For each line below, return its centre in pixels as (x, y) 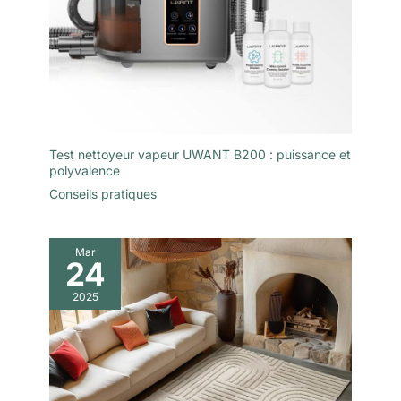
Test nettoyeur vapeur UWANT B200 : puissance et (200, 154)
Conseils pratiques (103, 193)
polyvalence (85, 170)
